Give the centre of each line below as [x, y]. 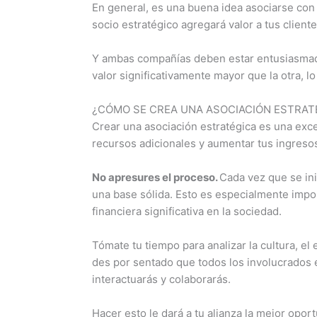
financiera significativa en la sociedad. [187, 211]
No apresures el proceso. [156, 177]
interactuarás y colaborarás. [162, 279]
